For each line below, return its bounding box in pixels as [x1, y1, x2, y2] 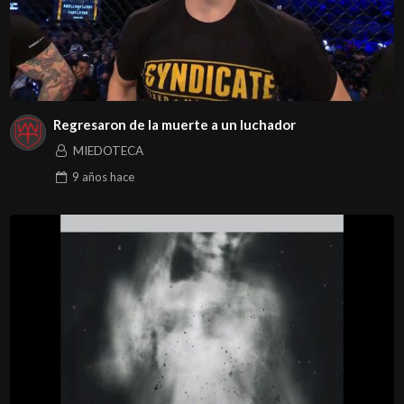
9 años [71, 169, 107, 184]
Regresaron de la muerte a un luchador [52, 116, 296, 133]
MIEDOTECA [72, 142, 143, 158]
